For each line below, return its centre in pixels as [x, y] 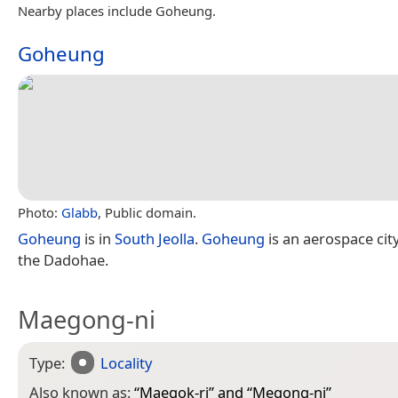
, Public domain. [147, 212]
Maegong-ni [87, 319]
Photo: [40, 212]
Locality [127, 362]
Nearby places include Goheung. [117, 11]
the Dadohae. [63, 259]
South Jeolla [155, 238]
